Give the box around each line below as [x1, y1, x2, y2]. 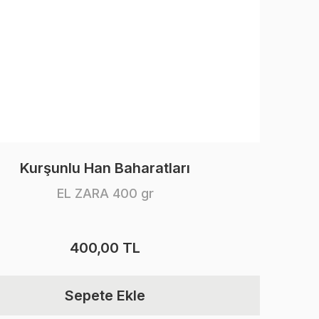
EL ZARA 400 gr [56, 186, 154, 201]
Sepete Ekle [65, 287, 145, 304]
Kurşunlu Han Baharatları [20, 159, 190, 177]
